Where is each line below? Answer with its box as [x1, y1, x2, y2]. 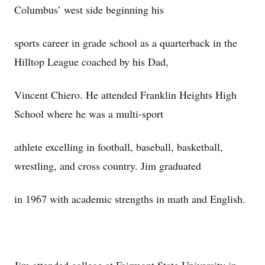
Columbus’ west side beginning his [14, 2, 164, 17]
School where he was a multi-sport [14, 106, 163, 121]
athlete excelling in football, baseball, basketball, [14, 140, 223, 154]
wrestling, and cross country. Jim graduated [14, 159, 201, 173]
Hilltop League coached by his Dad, [14, 54, 169, 69]
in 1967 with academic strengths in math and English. [14, 192, 245, 206]
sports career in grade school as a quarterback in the [14, 35, 237, 50]
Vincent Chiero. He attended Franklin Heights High [14, 88, 237, 102]
